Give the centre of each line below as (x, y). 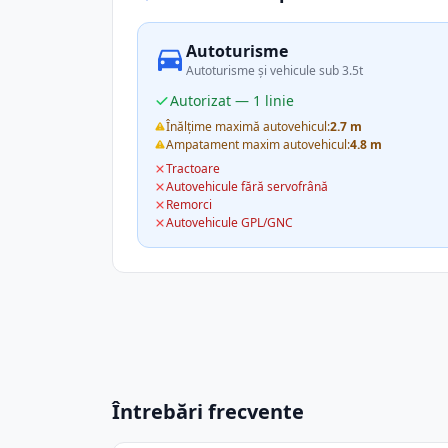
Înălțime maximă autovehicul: (248, 126)
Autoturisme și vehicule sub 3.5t (274, 70)
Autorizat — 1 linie (232, 100)
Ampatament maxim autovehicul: (258, 144)
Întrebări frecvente (208, 411)
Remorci (189, 204)
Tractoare (193, 168)
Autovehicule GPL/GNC (229, 222)
